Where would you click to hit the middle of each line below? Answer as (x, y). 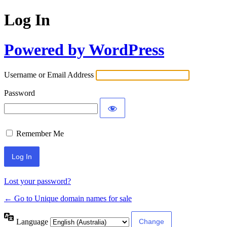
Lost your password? (37, 181)
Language (33, 221)
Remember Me (40, 134)
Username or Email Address (49, 75)
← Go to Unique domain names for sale (68, 199)
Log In (27, 20)
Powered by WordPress (84, 49)
